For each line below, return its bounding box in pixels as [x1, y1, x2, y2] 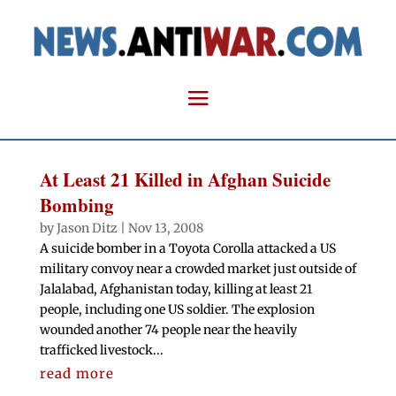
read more [39, 365, 114, 383]
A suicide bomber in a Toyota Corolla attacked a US [39, 240, 336, 257]
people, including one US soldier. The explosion [39, 301, 315, 318]
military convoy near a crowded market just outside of [39, 261, 356, 278]
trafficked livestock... [39, 342, 164, 359]
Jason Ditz [56, 220, 118, 237]
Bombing [39, 192, 114, 219]
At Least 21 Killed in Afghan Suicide [39, 166, 331, 194]
